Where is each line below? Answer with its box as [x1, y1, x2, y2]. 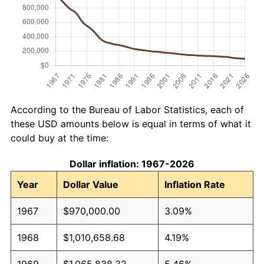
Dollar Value [63, 178, 118, 190]
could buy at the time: [11, 131, 108, 144]
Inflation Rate [164, 178, 225, 190]
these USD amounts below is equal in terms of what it [11, 117, 251, 130]
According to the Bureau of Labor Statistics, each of [11, 103, 244, 115]
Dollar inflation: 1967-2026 [70, 157, 194, 170]
